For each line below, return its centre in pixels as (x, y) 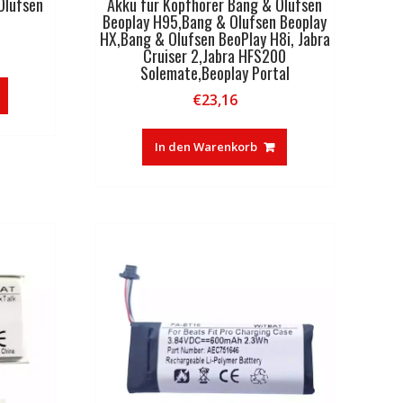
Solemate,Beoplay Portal (215, 73)
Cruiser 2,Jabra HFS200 (215, 56)
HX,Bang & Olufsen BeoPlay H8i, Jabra (215, 39)
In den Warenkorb (206, 147)
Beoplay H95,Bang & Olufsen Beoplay (215, 22)
